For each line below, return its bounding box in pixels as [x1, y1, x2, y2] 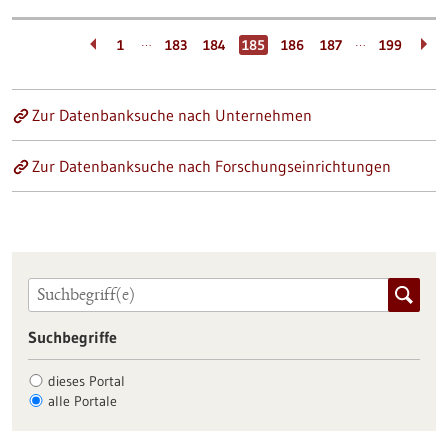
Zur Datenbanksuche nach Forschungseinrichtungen [32, 156, 391, 176]
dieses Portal [47, 371, 125, 390]
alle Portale [47, 391, 117, 410]
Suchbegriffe [27, 326, 117, 347]
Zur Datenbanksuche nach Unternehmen [32, 105, 312, 125]
